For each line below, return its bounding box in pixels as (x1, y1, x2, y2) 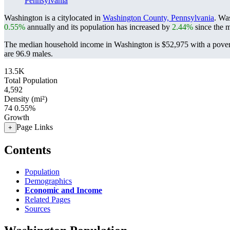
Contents (4, 143, 51, 157)
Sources (25, 204, 50, 213)
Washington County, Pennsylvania (103, 13, 214, 22)
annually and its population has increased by (25, 23, 172, 31)
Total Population (4, 76, 57, 85)
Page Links (16, 123, 53, 131)
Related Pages (25, 195, 70, 204)
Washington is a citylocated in (4, 13, 103, 22)
